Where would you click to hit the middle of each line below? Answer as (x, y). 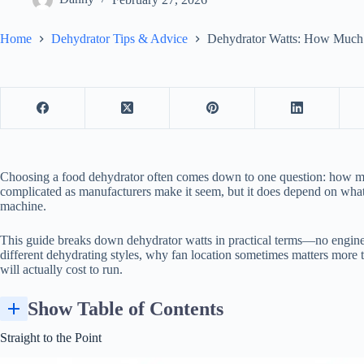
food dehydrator (103, 176)
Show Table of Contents (126, 308)
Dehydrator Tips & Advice (119, 38)
